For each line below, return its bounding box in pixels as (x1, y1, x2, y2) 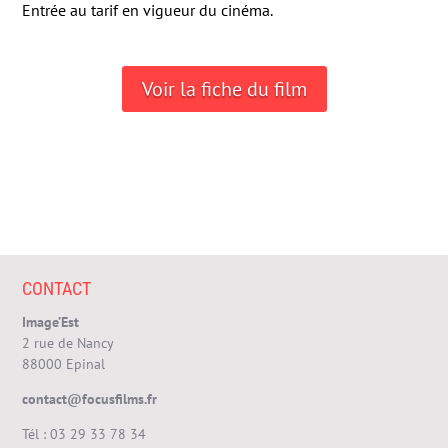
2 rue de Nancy (22, 333, 115, 352)
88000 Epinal (22, 354, 106, 373)
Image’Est (22, 312, 80, 331)
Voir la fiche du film (141, 75, 307, 102)
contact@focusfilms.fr (22, 389, 158, 408)
